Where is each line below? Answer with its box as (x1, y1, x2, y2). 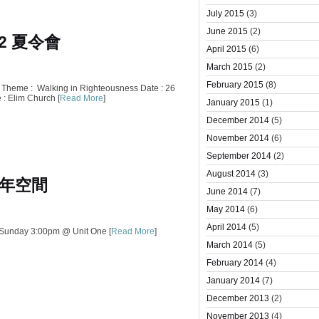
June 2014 (206, 187, 248, 197)
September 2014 (206, 151, 271, 161)
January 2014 (206, 276, 260, 286)
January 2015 (206, 98, 260, 108)
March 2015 (206, 62, 253, 72)
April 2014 (206, 222, 246, 232)
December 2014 (206, 115, 269, 125)
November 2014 (206, 133, 269, 143)
